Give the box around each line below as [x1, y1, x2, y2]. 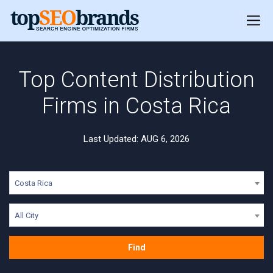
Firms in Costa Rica [42, 93, 231, 119]
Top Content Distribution [18, 67, 255, 93]
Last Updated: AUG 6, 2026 [83, 133, 190, 144]
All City [15, 211, 38, 220]
